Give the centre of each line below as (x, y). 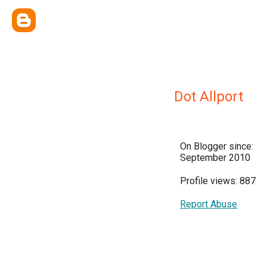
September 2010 (215, 158)
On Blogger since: (217, 146)
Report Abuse (209, 204)
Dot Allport (209, 97)
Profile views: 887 (218, 181)
